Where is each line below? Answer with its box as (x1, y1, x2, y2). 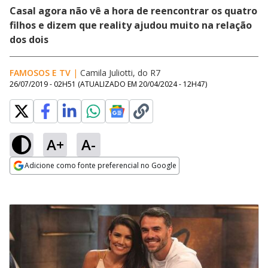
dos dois (10, 33, 48, 46)
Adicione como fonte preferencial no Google (25, 160, 176, 170)
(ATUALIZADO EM (78, 79, 139, 89)
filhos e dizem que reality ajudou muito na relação (10, 19, 252, 32)
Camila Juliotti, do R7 (80, 67, 160, 78)
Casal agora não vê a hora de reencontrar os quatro (10, 4, 257, 17)
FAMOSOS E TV (10, 67, 71, 78)
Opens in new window (10, 175, 107, 188)
